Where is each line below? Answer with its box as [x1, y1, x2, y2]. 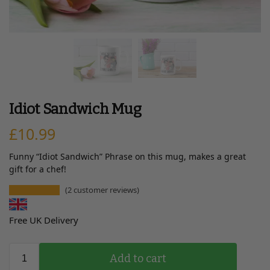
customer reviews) [72, 184, 140, 196]
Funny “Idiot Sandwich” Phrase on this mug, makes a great [9, 151, 246, 163]
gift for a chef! [9, 163, 66, 175]
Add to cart [110, 252, 166, 266]
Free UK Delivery [9, 214, 78, 227]
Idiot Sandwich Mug [9, 100, 142, 118]
